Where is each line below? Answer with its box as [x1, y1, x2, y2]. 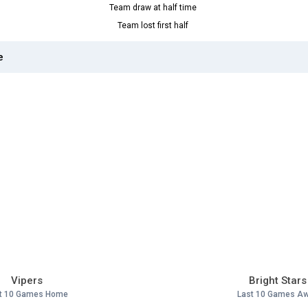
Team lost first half [117, 21, 188, 31]
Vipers [10, 274, 43, 287]
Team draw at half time [109, 3, 197, 13]
